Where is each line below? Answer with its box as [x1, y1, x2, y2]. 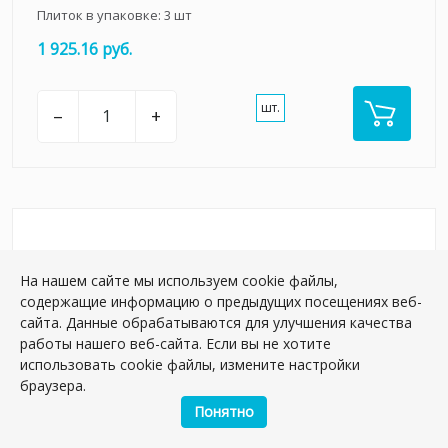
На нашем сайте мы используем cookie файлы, [20, 271, 338, 290]
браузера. [20, 376, 86, 395]
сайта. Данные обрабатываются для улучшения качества [20, 313, 412, 332]
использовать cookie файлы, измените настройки [20, 355, 360, 374]
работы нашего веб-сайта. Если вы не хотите [20, 334, 331, 353]
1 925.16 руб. [37, 37, 132, 60]
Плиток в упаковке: [37, 5, 164, 24]
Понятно [194, 402, 254, 421]
